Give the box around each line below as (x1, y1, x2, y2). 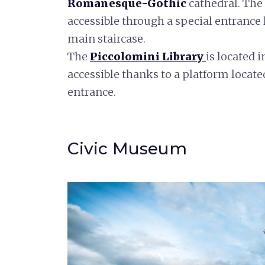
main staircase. (67, 31, 148, 46)
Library (162, 49, 206, 63)
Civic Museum (67, 138, 192, 159)
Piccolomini (90, 49, 162, 63)
